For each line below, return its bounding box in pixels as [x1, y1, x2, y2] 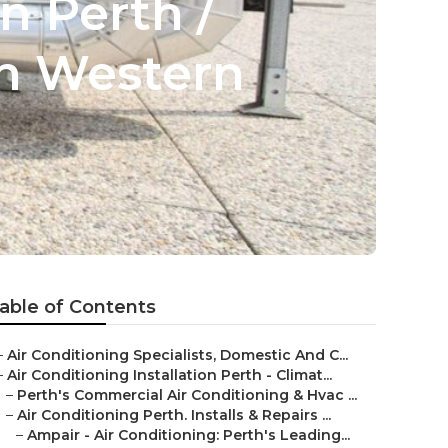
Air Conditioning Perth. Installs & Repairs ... [17, 406, 331, 424]
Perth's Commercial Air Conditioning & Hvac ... [17, 386, 357, 404]
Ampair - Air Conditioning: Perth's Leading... [27, 426, 350, 444]
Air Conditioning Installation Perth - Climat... [7, 366, 332, 384]
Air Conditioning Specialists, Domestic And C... [7, 346, 348, 364]
